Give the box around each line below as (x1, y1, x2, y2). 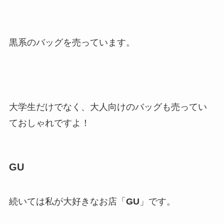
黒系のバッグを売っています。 (8, 37, 135, 47)
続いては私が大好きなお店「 (8, 196, 126, 207)
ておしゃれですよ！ (8, 117, 90, 128)
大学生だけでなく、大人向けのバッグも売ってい (8, 101, 207, 112)
